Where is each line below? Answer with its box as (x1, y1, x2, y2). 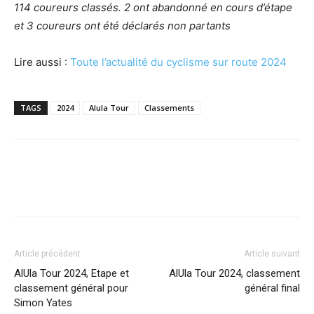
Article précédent (14, 249, 81, 259)
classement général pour (14, 282, 128, 295)
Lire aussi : (14, 55, 70, 69)
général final (245, 282, 300, 295)
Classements (144, 102, 194, 114)
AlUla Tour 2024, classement (169, 267, 300, 280)
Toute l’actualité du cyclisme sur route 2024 (70, 55, 287, 69)
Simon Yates (14, 296, 72, 310)
